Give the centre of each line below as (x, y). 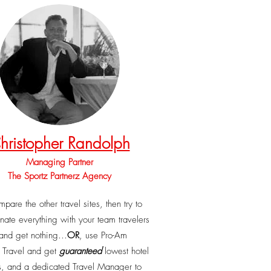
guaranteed (80, 251)
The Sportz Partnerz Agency (59, 176)
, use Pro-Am (103, 235)
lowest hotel (125, 251)
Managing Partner (59, 162)
